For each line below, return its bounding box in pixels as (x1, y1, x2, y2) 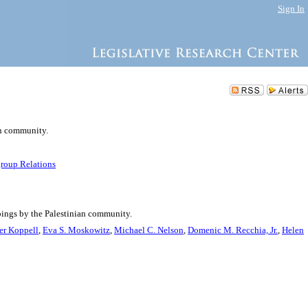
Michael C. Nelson (114, 225, 184, 235)
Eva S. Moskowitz (43, 225, 110, 235)
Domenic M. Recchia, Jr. (188, 225, 278, 235)
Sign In (278, 3, 305, 14)
